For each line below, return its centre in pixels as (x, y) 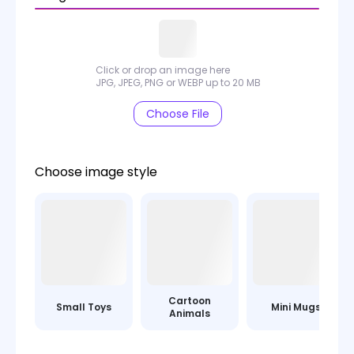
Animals (190, 313)
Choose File (178, 113)
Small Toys (84, 307)
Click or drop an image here (162, 70)
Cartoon (190, 301)
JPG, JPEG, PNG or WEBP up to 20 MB (178, 83)
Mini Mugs (296, 307)
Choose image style (96, 172)
